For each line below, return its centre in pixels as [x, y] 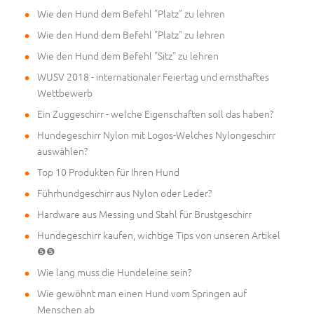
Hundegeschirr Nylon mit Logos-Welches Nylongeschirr [156, 135]
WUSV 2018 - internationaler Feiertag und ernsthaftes [153, 77]
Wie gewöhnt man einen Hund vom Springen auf [142, 293]
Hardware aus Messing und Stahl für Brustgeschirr [144, 214]
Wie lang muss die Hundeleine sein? [114, 272]
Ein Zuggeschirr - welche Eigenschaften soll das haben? [155, 114]
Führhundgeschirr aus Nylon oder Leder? [124, 193]
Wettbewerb [65, 93]
